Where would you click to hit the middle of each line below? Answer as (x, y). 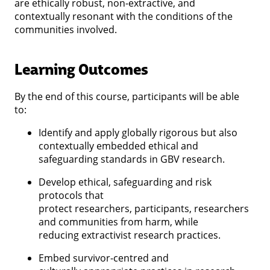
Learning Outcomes (81, 68)
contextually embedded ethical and (118, 146)
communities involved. (68, 29)
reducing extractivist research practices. (131, 235)
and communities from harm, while (118, 221)
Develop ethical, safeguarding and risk (125, 182)
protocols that (71, 195)
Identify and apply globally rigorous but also (138, 132)
